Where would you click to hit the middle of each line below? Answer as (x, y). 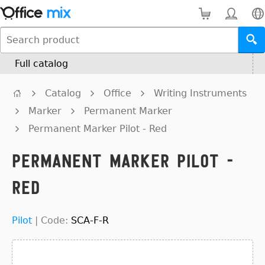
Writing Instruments (200, 93)
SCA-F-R (90, 220)
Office (117, 93)
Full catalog (41, 64)
